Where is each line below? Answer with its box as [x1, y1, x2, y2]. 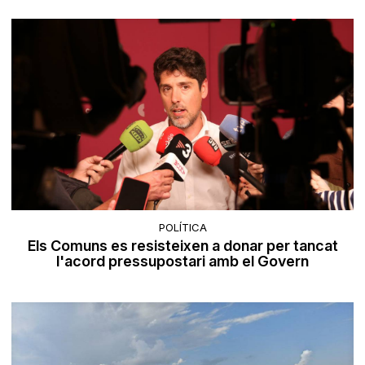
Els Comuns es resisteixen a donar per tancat [27, 236, 338, 254]
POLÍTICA [158, 220, 207, 234]
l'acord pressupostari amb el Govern [56, 252, 309, 270]
